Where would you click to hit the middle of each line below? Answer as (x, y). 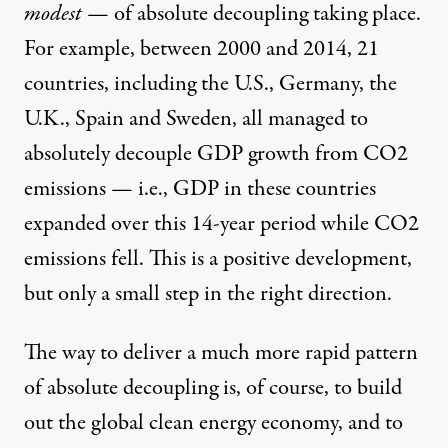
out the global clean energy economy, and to (213, 423)
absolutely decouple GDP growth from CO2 (216, 154)
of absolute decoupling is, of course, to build (213, 388)
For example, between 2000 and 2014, (190, 49)
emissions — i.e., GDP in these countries (200, 189)
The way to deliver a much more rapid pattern (221, 353)
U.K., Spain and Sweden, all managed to (196, 119)
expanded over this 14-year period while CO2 (221, 224)
